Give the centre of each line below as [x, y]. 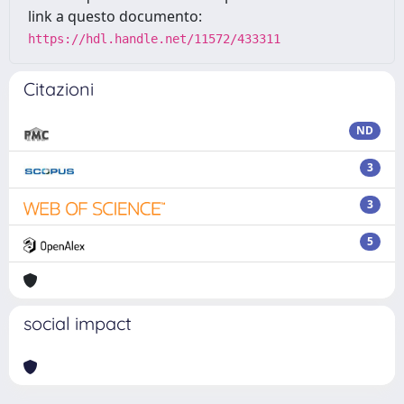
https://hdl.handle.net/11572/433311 [154, 39]
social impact [78, 323]
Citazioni [59, 89]
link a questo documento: [115, 16]
